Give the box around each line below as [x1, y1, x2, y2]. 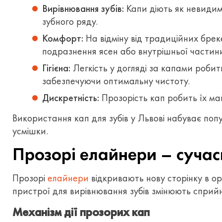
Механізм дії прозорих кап [12, 205, 150, 220]
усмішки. [12, 124, 48, 137]
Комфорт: [42, 32, 83, 45]
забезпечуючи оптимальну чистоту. [42, 74, 190, 87]
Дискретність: [42, 91, 99, 104]
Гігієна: [42, 61, 70, 74]
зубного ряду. [42, 15, 98, 28]
